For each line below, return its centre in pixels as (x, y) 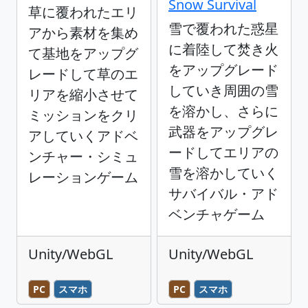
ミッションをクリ (83, 115)
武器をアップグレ (223, 131)
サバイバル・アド (223, 193)
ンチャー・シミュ (83, 156)
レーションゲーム (83, 177)
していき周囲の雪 (223, 90)
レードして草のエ (83, 74)
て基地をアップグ (83, 53)
